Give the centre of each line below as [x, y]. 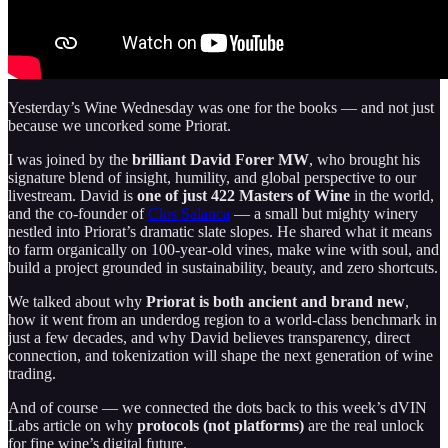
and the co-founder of [78, 213]
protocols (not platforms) [220, 425]
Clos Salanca [189, 213]
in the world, [392, 195]
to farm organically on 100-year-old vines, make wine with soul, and [223, 249]
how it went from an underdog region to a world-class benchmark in [222, 319]
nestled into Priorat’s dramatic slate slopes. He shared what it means [220, 231]
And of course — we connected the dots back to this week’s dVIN [217, 407]
